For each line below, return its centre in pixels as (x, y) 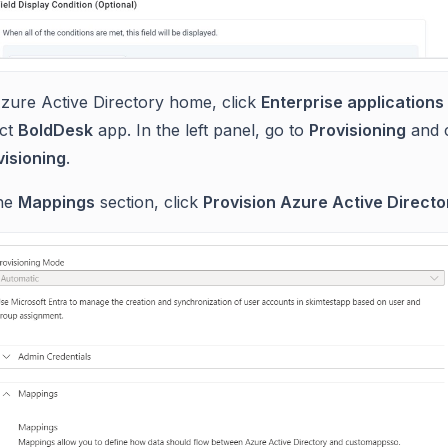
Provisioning (357, 129)
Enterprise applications (352, 101)
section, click (149, 201)
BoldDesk (55, 129)
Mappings (56, 201)
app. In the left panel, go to (201, 129)
